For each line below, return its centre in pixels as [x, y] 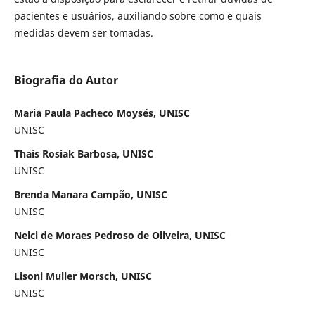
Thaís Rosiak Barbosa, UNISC [83, 153]
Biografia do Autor [66, 80]
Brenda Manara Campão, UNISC [90, 194]
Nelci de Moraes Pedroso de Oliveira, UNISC [120, 235]
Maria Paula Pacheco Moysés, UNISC [102, 112]
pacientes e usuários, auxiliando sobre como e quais [137, 15]
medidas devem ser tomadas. [83, 32]
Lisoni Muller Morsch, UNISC [83, 276]
